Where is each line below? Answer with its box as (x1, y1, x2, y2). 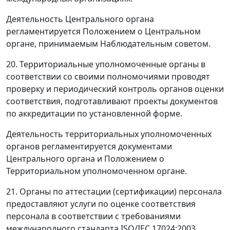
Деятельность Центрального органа (6, 13, 154, 25)
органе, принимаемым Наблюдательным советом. (6, 38, 210, 49)
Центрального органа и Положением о (6, 153, 164, 164)
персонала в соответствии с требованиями (6, 210, 181, 222)
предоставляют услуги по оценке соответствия (6, 198, 196, 209)
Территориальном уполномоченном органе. (6, 165, 187, 177)
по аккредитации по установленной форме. (6, 108, 182, 119)
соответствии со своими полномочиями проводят (6, 71, 210, 82)
